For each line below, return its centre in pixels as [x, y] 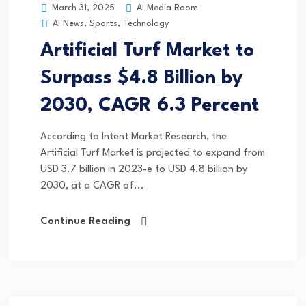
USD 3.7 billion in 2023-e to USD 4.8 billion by [144, 170]
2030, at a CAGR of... [92, 186]
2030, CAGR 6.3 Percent [150, 106]
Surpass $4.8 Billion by [141, 79]
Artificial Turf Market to [147, 52]
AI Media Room [166, 8]
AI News [68, 24]
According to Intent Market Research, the [134, 137]
